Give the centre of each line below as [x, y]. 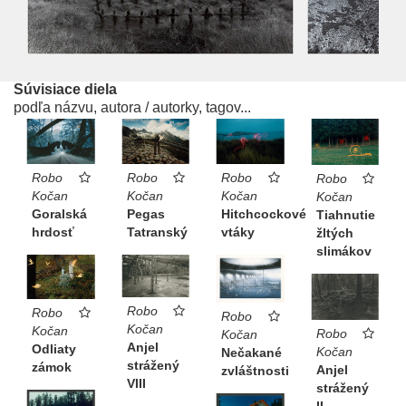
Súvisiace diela [65, 89]
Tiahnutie [345, 214]
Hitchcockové [264, 214]
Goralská [59, 213]
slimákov [343, 251]
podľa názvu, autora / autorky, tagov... [132, 107]
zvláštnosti [255, 370]
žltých [334, 232]
